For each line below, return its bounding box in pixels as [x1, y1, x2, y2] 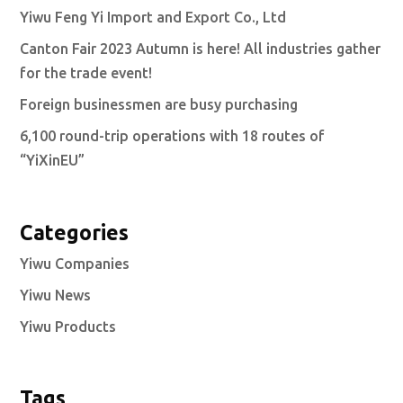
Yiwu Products [20, 318, 117, 335]
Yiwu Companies [20, 255, 130, 272]
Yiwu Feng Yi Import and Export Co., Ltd [20, 9, 287, 26]
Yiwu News [20, 286, 92, 303]
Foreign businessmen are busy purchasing [20, 96, 299, 113]
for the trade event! [20, 65, 153, 82]
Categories [20, 220, 130, 244]
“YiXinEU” [20, 152, 85, 169]
